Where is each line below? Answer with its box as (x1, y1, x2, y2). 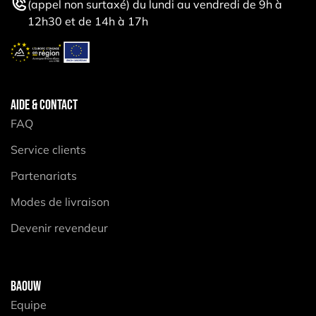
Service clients (11, 142, 86, 157)
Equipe (11, 297, 47, 312)
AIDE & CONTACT (11, 96, 78, 114)
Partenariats (11, 168, 77, 183)
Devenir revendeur (11, 220, 108, 235)
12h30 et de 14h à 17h (28, 14, 148, 29)
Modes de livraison (11, 194, 109, 209)
